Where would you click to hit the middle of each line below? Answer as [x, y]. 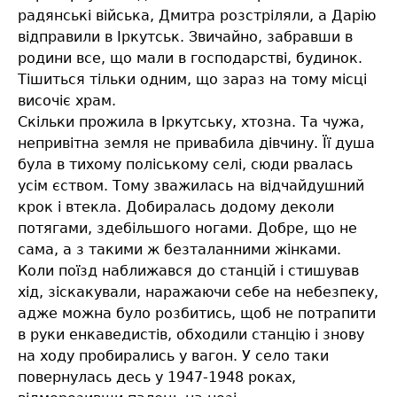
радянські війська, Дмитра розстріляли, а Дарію [197, 16]
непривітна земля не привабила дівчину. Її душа [196, 144]
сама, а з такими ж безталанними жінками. [179, 250]
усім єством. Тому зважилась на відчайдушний [191, 186]
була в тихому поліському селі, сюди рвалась [185, 165]
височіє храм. [67, 101]
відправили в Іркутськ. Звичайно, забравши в [185, 37]
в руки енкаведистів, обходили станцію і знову [191, 335]
